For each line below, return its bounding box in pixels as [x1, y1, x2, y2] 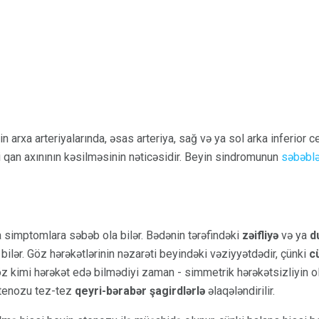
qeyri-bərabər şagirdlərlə [75, 283, 205, 298]
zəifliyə [242, 228, 278, 242]
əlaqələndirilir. [205, 283, 275, 298]
